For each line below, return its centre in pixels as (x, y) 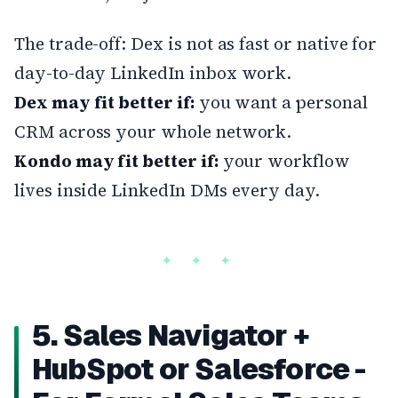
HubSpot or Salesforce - (199, 369)
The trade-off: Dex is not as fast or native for (196, 43)
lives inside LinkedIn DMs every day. (167, 190)
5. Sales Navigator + (171, 335)
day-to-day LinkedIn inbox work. (153, 72)
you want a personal (281, 102)
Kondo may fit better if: (116, 160)
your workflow (284, 160)
